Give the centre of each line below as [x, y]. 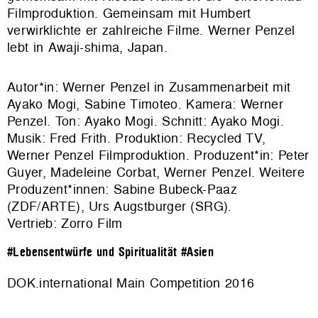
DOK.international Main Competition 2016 [131, 283]
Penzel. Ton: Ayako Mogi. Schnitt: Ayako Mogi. [146, 121]
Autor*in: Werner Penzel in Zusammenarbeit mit [149, 87]
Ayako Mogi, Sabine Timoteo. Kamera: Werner [146, 104]
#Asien [197, 253]
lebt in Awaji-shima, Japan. [88, 48]
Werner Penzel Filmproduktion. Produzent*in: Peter [158, 155]
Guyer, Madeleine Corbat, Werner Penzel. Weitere [156, 172]
